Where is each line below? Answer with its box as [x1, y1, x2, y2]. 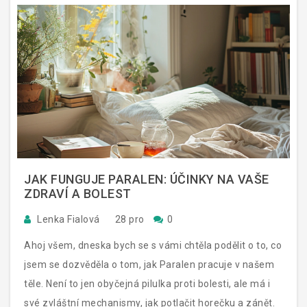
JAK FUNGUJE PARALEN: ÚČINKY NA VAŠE [24, 171, 269, 186]
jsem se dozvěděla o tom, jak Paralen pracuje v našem [24, 258, 274, 270]
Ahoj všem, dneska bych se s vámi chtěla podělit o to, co [24, 239, 282, 251]
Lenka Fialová [34, 213, 102, 225]
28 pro [112, 213, 147, 225]
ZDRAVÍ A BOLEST [24, 186, 132, 201]
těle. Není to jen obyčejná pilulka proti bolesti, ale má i [24, 278, 270, 289]
